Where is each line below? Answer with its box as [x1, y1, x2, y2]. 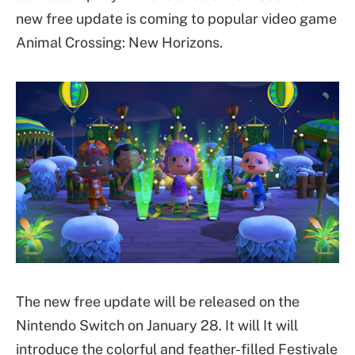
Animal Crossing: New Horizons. [16, 34, 223, 51]
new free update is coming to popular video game [16, 10, 337, 27]
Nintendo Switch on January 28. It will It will [16, 316, 298, 334]
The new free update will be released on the [16, 292, 300, 310]
